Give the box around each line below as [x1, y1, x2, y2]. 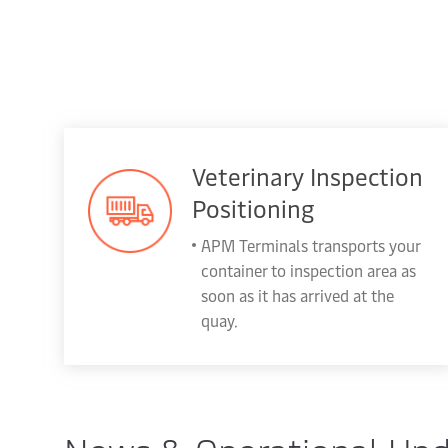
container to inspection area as [201, 259, 416, 281]
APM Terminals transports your [201, 234, 420, 256]
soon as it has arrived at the [201, 284, 394, 306]
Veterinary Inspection [192, 160, 423, 192]
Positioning [192, 192, 314, 224]
